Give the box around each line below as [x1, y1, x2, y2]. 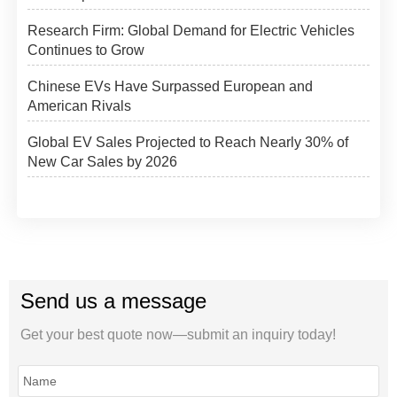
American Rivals [27, 97, 132, 113]
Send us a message [19, 288, 206, 313]
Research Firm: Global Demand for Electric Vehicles [27, 22, 355, 38]
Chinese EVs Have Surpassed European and [27, 78, 314, 94]
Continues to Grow [27, 42, 145, 58]
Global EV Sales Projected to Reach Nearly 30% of [27, 134, 349, 150]
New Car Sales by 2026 [27, 153, 178, 169]
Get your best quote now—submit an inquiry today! [19, 327, 336, 343]
